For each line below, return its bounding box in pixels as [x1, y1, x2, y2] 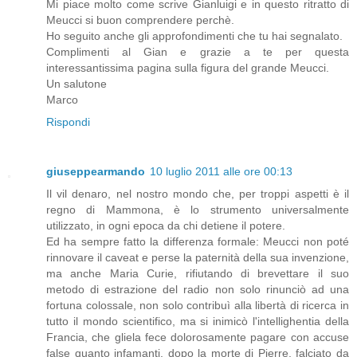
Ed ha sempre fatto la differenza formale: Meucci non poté [46, 235, 349, 249]
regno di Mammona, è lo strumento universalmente [46, 203, 349, 217]
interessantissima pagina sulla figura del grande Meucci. [46, 61, 329, 75]
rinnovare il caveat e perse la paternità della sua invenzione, [46, 251, 349, 265]
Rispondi [46, 116, 90, 129]
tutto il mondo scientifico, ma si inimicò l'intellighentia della [46, 315, 349, 328]
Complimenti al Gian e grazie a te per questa [46, 45, 349, 59]
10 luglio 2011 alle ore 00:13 [150, 165, 292, 178]
